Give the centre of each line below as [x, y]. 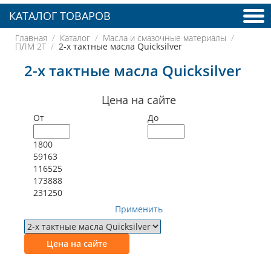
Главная [31, 38]
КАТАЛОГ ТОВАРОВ [60, 16]
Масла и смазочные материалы [165, 38]
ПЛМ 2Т [31, 46]
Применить [139, 209]
